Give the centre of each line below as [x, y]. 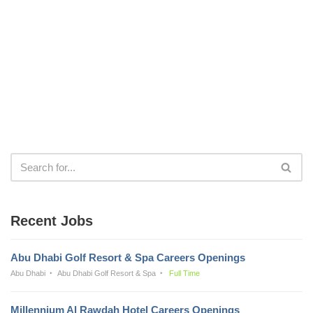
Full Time [184, 273]
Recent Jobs [52, 220]
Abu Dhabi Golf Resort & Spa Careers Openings [128, 257]
